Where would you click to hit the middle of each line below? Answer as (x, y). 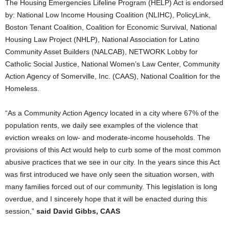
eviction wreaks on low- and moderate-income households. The (108, 138)
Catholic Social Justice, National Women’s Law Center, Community (112, 64)
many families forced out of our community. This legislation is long (111, 187)
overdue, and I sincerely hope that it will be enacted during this (106, 199)
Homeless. (22, 88)
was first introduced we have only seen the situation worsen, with (110, 174)
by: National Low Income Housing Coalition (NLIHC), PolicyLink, (108, 15)
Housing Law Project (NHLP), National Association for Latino (102, 39)
